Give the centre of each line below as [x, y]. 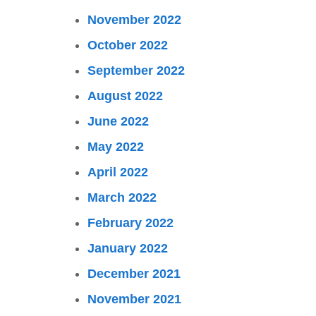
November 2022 [134, 20]
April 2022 [118, 172]
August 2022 [125, 96]
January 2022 [128, 248]
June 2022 [118, 121]
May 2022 [116, 147]
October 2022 [128, 45]
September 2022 [136, 71]
